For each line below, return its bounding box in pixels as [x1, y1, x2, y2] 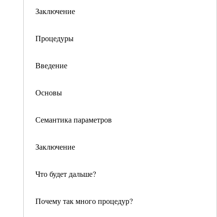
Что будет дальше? [35, 169, 96, 179]
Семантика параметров [35, 114, 112, 124]
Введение [35, 60, 67, 70]
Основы [35, 87, 62, 97]
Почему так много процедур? [35, 196, 133, 206]
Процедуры [35, 33, 74, 43]
